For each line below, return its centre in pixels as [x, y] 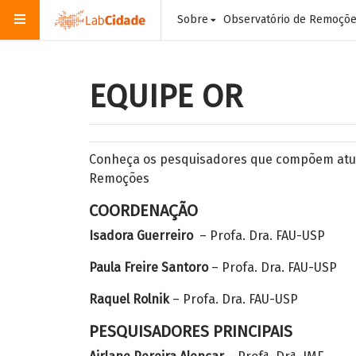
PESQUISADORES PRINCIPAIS [191, 331]
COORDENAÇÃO [143, 211]
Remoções [119, 178]
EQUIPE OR [166, 97]
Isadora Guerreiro [141, 236]
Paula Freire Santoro [149, 267]
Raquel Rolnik [129, 299]
